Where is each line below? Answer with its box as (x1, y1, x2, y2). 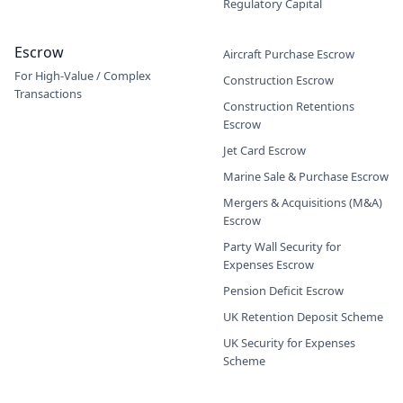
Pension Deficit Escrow (223, 282, 344, 300)
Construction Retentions (223, 98, 354, 115)
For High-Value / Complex (14, 67, 151, 85)
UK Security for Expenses (223, 335, 355, 352)
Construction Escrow (223, 72, 334, 89)
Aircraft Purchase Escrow (223, 46, 354, 63)
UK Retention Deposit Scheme (223, 309, 383, 326)
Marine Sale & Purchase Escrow (223, 168, 389, 185)
